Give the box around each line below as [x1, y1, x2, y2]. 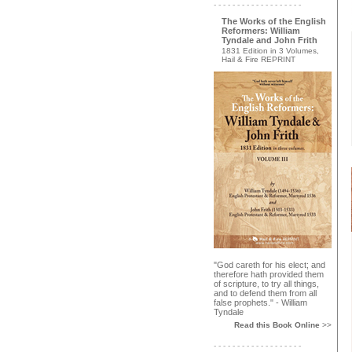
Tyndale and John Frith [222, 35, 317, 45]
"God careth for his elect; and [214, 260, 325, 269]
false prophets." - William [214, 298, 307, 307]
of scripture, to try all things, [214, 279, 319, 288]
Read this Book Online [234, 321, 322, 329]
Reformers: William [222, 26, 300, 35]
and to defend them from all [214, 288, 317, 298]
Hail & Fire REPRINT [222, 55, 295, 64]
